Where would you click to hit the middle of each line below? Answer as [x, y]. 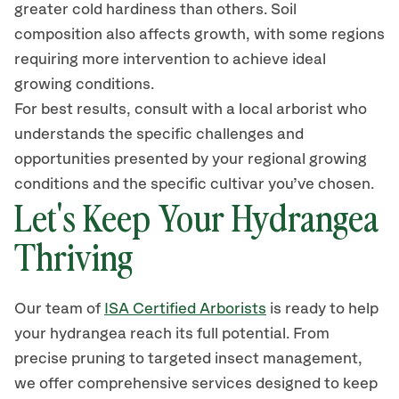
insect [237, 359]
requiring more [69, 60]
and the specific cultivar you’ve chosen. [233, 184]
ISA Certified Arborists [185, 309]
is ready [300, 309]
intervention [168, 60]
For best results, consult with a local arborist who [191, 110]
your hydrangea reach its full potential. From [172, 334]
